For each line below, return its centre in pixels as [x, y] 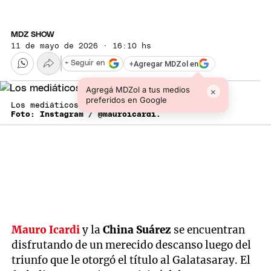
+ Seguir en [85, 64]
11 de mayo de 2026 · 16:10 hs [81, 46]
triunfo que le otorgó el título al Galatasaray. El [131, 260]
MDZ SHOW [33, 34]
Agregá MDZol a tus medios [138, 90]
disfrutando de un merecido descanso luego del [132, 245]
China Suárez [139, 230]
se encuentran [210, 230]
